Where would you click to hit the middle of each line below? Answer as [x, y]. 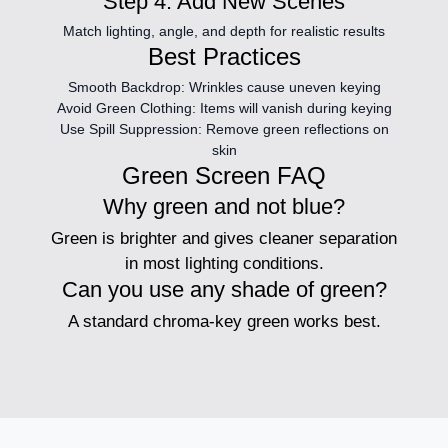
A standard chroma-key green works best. [224, 322]
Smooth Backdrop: [126, 87]
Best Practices [224, 57]
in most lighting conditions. [224, 264]
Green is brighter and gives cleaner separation [224, 239]
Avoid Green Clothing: [126, 108]
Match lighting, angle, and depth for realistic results [224, 30]
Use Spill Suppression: [130, 129]
